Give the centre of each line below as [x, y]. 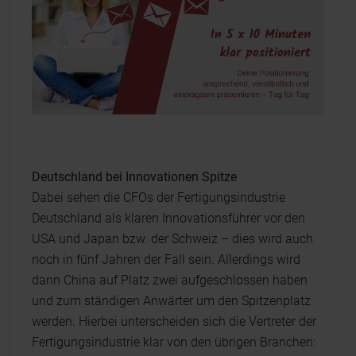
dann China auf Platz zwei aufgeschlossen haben [170, 280]
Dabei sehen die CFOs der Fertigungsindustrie [159, 197]
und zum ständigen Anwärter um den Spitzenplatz [171, 300]
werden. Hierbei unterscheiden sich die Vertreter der [174, 321]
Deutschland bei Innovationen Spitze [134, 176]
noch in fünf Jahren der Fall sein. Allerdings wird [166, 259]
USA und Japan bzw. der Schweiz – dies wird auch [172, 238]
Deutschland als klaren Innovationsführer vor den [168, 218]
